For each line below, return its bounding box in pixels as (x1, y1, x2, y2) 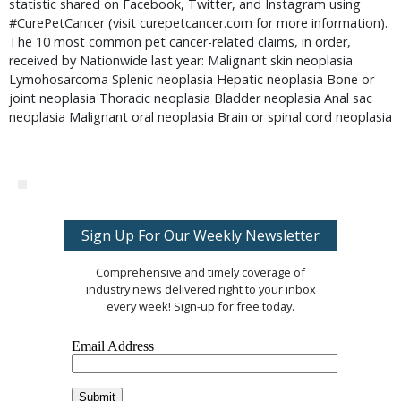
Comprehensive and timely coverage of (96, 264, 305, 280)
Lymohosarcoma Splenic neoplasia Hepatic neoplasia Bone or (9, 71, 374, 88)
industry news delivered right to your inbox (85, 281, 316, 297)
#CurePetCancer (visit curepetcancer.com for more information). (9, 14, 388, 31)
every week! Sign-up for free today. (107, 298, 294, 314)
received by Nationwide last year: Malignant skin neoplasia (9, 52, 353, 69)
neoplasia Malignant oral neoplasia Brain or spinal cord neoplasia (9, 108, 392, 125)
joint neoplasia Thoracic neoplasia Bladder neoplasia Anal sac (9, 90, 372, 107)
